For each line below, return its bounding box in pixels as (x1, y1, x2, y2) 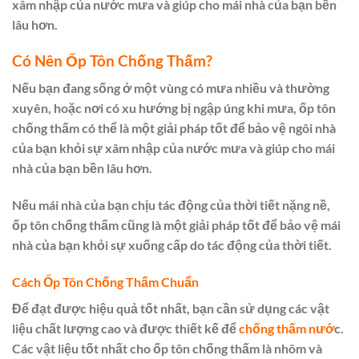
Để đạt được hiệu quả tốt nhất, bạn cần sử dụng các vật (12, 301, 329, 317)
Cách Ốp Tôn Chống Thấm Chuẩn (12, 274, 199, 290)
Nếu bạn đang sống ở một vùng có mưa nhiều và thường (12, 80, 329, 96)
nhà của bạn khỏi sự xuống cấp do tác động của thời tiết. (12, 237, 332, 253)
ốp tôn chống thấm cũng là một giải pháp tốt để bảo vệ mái (12, 217, 341, 233)
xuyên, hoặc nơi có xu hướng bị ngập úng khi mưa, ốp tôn (12, 100, 336, 116)
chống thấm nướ (239, 321, 334, 337)
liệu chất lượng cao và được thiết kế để (12, 321, 239, 337)
